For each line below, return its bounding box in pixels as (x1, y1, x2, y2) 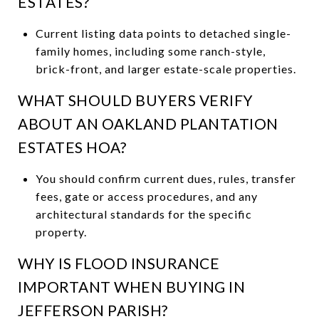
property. (35, 224, 87, 239)
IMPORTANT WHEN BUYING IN (18, 277, 245, 296)
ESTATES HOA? (18, 137, 126, 156)
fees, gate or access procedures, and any (35, 189, 258, 203)
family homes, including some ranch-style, (35, 43, 266, 58)
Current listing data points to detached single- (35, 26, 291, 40)
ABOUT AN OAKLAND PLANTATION (18, 114, 278, 132)
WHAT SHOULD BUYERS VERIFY (18, 90, 253, 109)
